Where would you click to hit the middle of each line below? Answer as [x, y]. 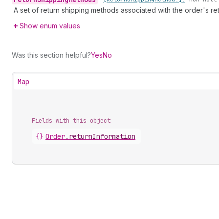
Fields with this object [71, 121]
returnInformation [102, 136]
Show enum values [50, 26]
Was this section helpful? [51, 55]
